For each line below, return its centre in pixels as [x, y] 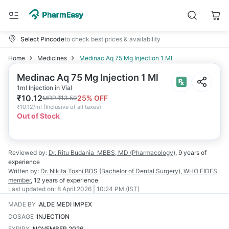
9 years [189, 153]
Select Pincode [42, 39]
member [19, 180]
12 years [46, 180]
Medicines [52, 58]
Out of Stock [38, 116]
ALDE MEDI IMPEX [65, 204]
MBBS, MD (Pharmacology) [136, 153]
